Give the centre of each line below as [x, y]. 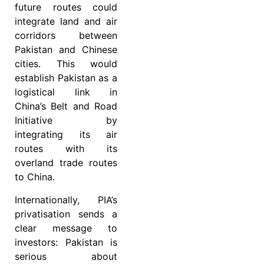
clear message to [66, 228]
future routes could [66, 7]
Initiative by [66, 121]
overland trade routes [66, 163]
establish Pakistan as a [66, 78]
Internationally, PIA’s [66, 199]
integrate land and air [66, 22]
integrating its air [66, 135]
